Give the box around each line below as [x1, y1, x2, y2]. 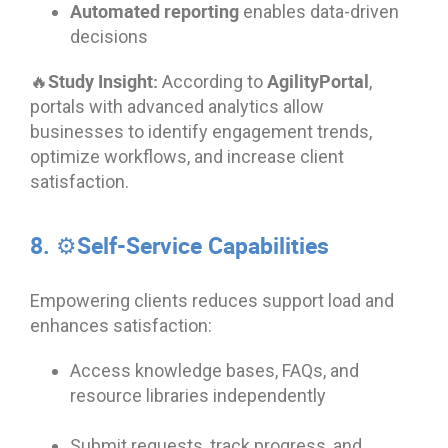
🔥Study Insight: [30, 68, 158, 93]
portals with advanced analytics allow [30, 95, 324, 117]
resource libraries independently [70, 384, 326, 406]
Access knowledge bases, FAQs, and [70, 359, 359, 381]
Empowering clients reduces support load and [30, 289, 394, 311]
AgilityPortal [267, 68, 369, 93]
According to [158, 70, 267, 92]
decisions [70, 25, 148, 47]
